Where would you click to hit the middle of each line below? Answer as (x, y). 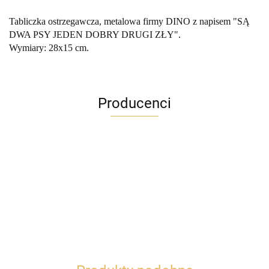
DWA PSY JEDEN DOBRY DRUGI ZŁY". (95, 35)
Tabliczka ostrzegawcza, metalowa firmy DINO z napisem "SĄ (129, 22)
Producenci (134, 104)
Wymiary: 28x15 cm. (49, 48)
